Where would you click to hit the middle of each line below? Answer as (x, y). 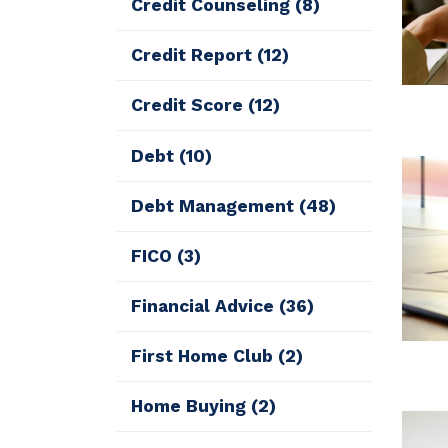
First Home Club (205, 356)
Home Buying (191, 406)
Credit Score (190, 105)
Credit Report (194, 55)
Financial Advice (205, 305)
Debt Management (215, 205)
